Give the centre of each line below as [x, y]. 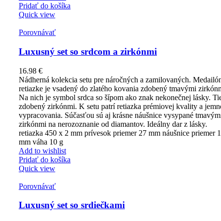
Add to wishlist [42, 150]
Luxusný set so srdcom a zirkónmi [88, 52]
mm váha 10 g [41, 142]
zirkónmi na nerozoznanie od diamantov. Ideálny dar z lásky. [113, 124]
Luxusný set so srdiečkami [72, 205]
